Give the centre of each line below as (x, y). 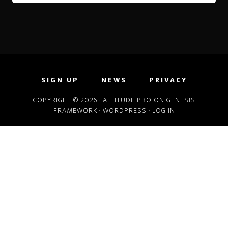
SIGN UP (60, 80)
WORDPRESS (124, 110)
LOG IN (163, 110)
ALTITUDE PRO (127, 100)
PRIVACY (168, 80)
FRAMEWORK (75, 110)
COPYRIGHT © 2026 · (68, 100)
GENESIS (181, 100)
